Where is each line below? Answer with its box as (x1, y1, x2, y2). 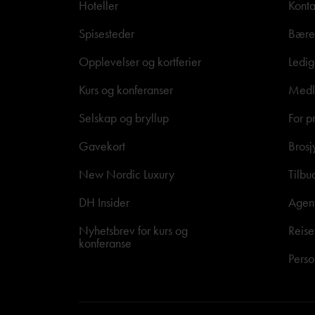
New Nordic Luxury (79, 166, 174, 182)
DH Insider (79, 194, 129, 210)
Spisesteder (79, 25, 134, 41)
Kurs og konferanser (79, 82, 173, 98)
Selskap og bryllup (79, 110, 169, 126)
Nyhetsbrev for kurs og (79, 222, 188, 238)
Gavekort (79, 138, 125, 154)
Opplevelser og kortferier (79, 53, 201, 70)
